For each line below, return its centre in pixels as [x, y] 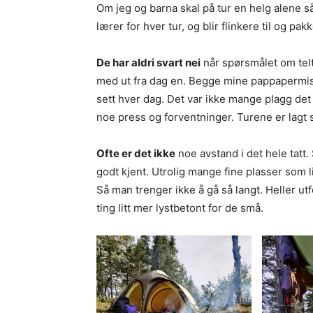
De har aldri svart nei [148, 63]
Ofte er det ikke [136, 153]
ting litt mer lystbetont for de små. [180, 208]
